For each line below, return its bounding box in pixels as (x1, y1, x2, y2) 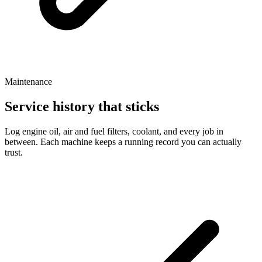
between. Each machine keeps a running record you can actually (5, 137, 242, 147)
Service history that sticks (5, 99, 159, 115)
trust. (5, 147, 23, 158)
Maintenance (5, 77, 52, 87)
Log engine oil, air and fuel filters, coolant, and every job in (5, 126, 223, 137)
